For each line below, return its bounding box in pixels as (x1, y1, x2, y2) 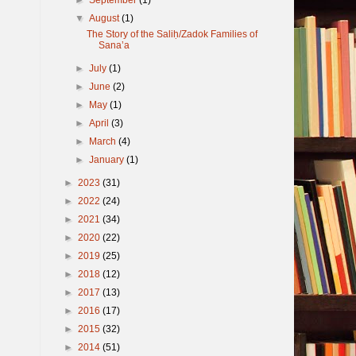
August (88, 12, 122, 24)
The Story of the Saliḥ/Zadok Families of (87, 28, 258, 40)
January (88, 153, 126, 165)
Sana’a (99, 39, 130, 51)
